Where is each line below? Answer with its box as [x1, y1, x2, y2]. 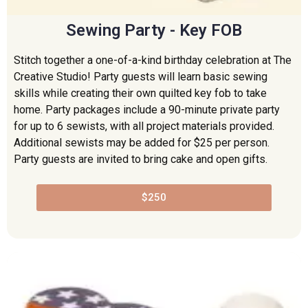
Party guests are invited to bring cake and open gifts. [14, 152, 267, 166]
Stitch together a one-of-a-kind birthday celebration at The [14, 53, 291, 67]
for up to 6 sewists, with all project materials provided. [14, 119, 274, 133]
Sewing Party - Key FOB [66, 20, 242, 40]
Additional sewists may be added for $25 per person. [14, 135, 269, 149]
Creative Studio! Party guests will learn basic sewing [14, 69, 267, 83]
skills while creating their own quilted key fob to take [14, 86, 267, 100]
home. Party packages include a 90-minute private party [14, 102, 280, 116]
